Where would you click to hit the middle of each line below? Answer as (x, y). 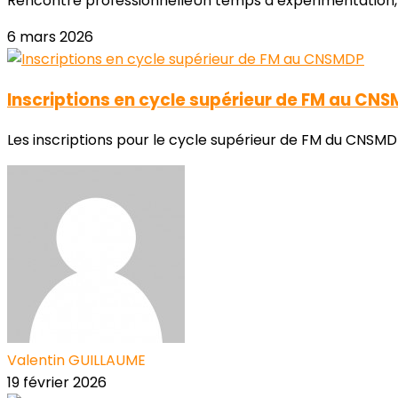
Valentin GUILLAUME (76, 361)
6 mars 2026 (50, 37)
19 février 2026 (57, 383)
